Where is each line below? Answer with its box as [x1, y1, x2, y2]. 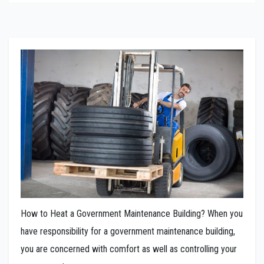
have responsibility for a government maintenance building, [21, 226, 235, 237]
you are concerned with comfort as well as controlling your [21, 243, 237, 255]
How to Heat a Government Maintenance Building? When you [21, 208, 243, 220]
